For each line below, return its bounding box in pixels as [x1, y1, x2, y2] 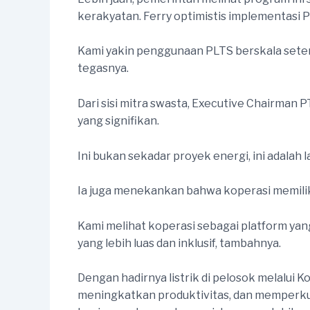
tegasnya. [77, 62, 129, 75]
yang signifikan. [77, 113, 159, 127]
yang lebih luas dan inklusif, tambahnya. [77, 236, 281, 250]
